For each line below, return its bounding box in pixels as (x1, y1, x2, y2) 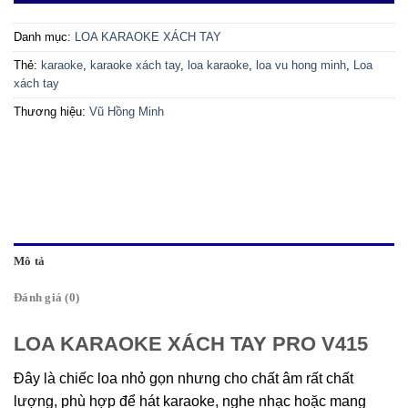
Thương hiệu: (14, 105, 89, 119)
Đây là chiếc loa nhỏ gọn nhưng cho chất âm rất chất (14, 371, 353, 387)
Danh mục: (14, 30, 75, 45)
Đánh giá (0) (14, 291, 80, 305)
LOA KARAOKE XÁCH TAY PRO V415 (14, 332, 368, 356)
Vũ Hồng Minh (89, 105, 164, 119)
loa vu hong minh (256, 58, 346, 73)
